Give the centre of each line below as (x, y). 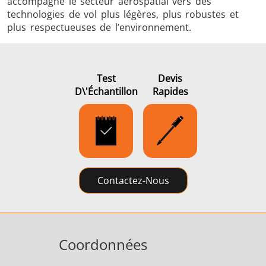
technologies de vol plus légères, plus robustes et (123, 14)
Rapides (170, 91)
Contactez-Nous (133, 180)
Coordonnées (103, 244)
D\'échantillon (106, 91)
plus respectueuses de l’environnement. (99, 27)
